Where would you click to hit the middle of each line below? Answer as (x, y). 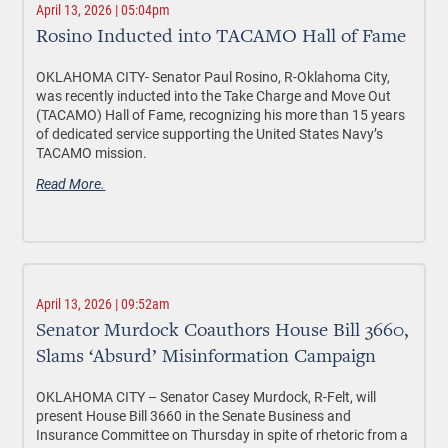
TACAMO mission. (92, 153)
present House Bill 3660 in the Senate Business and (194, 416)
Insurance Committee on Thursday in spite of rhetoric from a (222, 435)
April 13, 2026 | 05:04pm (103, 10)
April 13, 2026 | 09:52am (103, 304)
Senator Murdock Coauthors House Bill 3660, (223, 331)
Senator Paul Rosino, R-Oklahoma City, (271, 77)
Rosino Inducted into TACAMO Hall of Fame (221, 37)
